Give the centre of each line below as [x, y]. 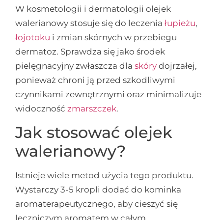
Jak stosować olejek [94, 132]
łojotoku [33, 38]
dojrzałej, [177, 66]
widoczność [41, 109]
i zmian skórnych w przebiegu [114, 38]
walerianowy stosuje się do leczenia [90, 23]
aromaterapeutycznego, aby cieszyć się [97, 204]
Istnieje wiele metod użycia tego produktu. [105, 175]
